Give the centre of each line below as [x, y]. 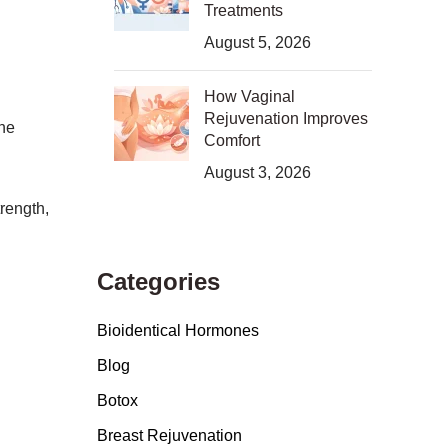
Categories [158, 281]
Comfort [231, 140]
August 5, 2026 [257, 42]
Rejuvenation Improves [285, 118]
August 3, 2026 [257, 172]
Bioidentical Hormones [177, 330]
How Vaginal [249, 96]
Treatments [243, 10]
